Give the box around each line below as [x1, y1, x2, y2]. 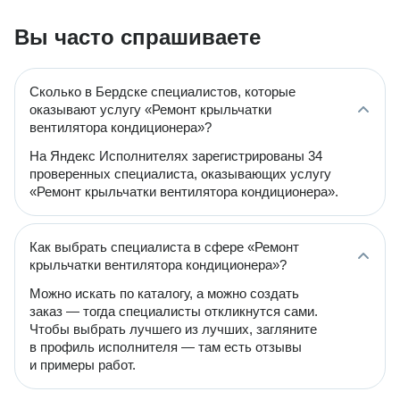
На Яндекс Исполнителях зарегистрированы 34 [29, 148, 322, 163]
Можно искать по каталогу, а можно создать [29, 286, 299, 301]
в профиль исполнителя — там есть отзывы [29, 339, 302, 354]
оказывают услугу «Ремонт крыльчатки [29, 102, 271, 117]
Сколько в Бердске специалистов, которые [29, 84, 296, 99]
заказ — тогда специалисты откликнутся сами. [29, 304, 318, 319]
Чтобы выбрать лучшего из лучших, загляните [29, 321, 317, 337]
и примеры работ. [29, 357, 136, 372]
